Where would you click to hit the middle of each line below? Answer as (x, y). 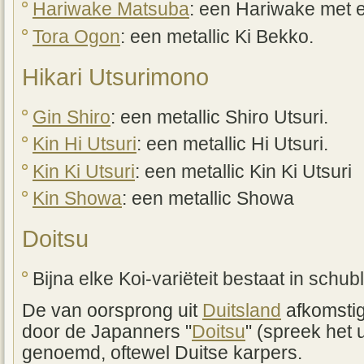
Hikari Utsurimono (115, 76)
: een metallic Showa (208, 199)
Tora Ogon (76, 37)
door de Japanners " (107, 332)
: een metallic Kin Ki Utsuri (243, 171)
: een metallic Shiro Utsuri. (219, 117)
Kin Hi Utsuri (84, 145)
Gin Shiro (71, 117)
